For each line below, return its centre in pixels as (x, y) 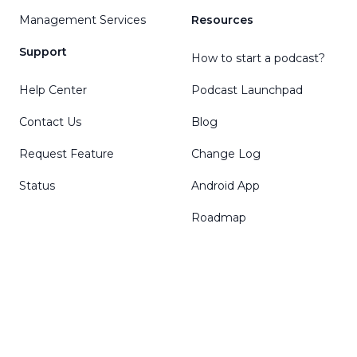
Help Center (53, 90)
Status (37, 186)
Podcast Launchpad (247, 90)
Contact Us (50, 122)
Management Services (82, 20)
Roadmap (219, 218)
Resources (222, 20)
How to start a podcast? (258, 58)
